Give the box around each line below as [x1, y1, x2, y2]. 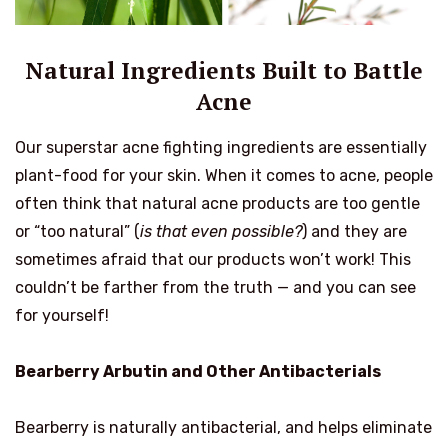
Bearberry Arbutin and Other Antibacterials [15, 362, 381, 382]
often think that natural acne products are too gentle [15, 194, 420, 214]
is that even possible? [140, 222, 302, 242]
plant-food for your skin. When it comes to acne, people [15, 166, 433, 186]
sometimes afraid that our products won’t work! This [15, 250, 411, 270]
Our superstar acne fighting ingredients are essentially [15, 138, 427, 158]
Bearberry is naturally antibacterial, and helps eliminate [15, 418, 432, 438]
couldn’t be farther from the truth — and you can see [15, 278, 416, 298]
